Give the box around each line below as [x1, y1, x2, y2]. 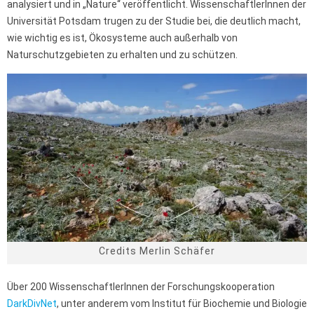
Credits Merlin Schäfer [99, 245, 215, 257]
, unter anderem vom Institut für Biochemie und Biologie [57, 298, 307, 310]
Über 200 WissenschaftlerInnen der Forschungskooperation [7, 281, 275, 293]
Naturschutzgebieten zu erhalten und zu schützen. [7, 48, 238, 60]
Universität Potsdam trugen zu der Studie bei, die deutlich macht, [7, 15, 301, 27]
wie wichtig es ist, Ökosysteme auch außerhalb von [7, 32, 238, 43]
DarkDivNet [7, 298, 57, 310]
